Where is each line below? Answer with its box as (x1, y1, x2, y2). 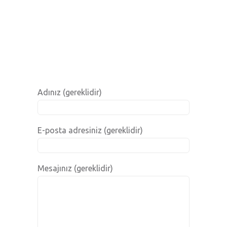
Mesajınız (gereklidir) (37, 164, 113, 173)
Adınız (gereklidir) (37, 88, 102, 97)
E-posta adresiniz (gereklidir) (37, 126, 143, 135)
